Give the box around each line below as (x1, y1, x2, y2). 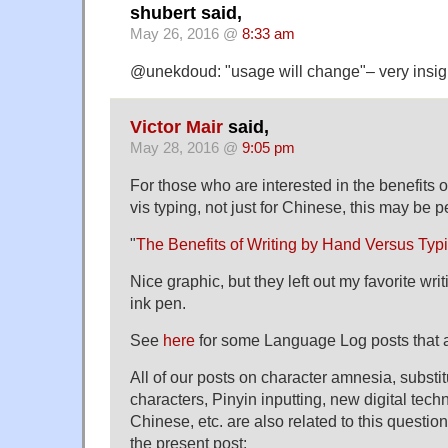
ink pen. (130, 294, 186, 313)
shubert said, (130, 3, 242, 23)
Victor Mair (130, 117, 223, 138)
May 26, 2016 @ (130, 26, 242, 42)
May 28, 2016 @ (130, 140, 242, 157)
